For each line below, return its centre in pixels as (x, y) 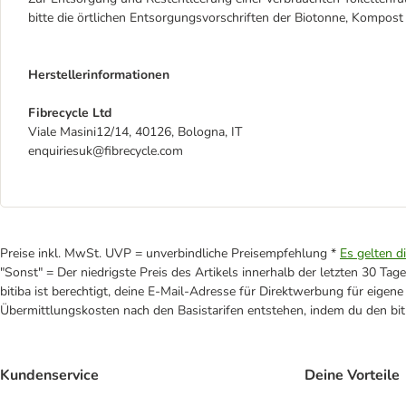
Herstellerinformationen (99, 75)
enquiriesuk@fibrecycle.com (106, 151)
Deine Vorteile (352, 376)
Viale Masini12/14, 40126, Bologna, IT (135, 132)
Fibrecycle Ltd (70, 113)
